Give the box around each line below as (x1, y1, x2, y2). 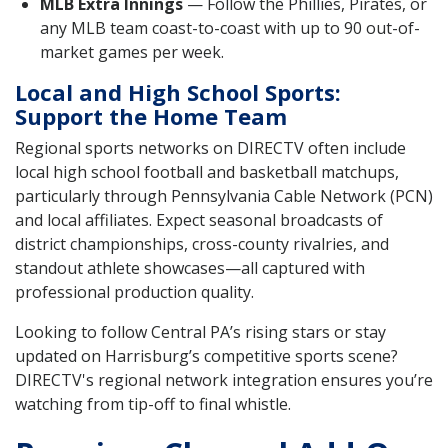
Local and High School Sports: (15, 77, 341, 108)
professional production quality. (15, 281, 254, 304)
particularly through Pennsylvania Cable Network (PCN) (15, 185, 433, 208)
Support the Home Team (15, 101, 287, 132)
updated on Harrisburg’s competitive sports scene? (15, 345, 398, 368)
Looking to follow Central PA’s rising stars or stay (15, 321, 386, 344)
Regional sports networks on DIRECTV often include (15, 137, 406, 160)
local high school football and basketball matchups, (15, 161, 399, 184)
